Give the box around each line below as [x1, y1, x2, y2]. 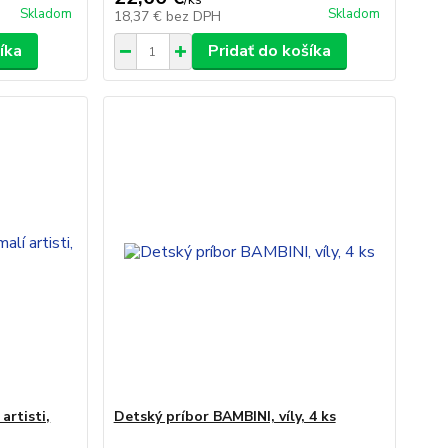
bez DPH [165, 7, 221, 26]
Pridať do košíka [207, 40, 331, 62]
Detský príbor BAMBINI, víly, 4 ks [113, 407, 336, 426]
